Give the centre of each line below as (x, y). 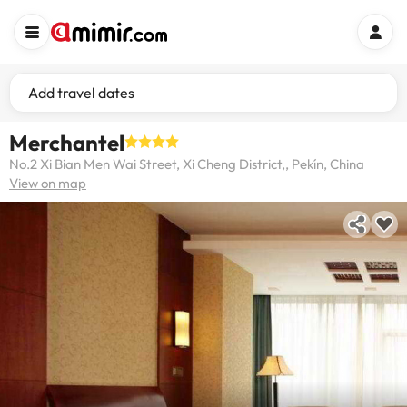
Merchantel (67, 143)
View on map (48, 183)
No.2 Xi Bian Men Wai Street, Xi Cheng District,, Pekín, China (187, 164)
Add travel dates (81, 93)
